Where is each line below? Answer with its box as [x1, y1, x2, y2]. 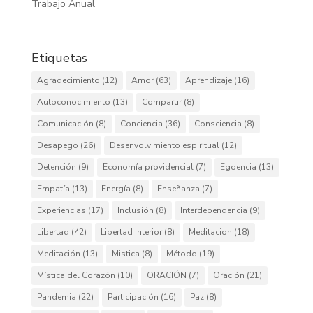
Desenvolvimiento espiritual [109, 140, 219, 151]
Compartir [141, 96, 182, 108]
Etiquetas [31, 50, 87, 66]
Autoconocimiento [36, 96, 110, 108]
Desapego [36, 140, 78, 151]
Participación [107, 291, 159, 303]
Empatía [36, 183, 70, 194]
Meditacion [188, 226, 232, 238]
